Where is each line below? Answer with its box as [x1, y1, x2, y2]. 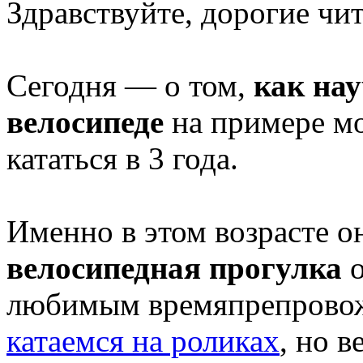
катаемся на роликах [6, 322, 280, 358]
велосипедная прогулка [6, 250, 342, 285]
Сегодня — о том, [6, 67, 254, 103]
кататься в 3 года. [6, 140, 238, 176]
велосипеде [6, 104, 164, 139]
